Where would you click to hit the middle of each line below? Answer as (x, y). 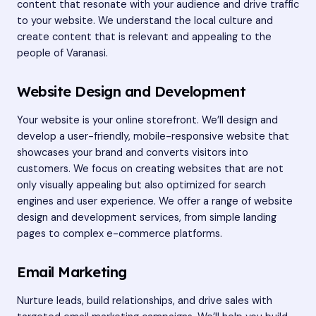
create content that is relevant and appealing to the (144, 37)
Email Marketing (72, 272)
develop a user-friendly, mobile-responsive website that (153, 136)
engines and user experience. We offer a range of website (155, 201)
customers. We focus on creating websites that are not (150, 169)
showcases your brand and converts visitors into (133, 152)
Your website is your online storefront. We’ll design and (147, 120)
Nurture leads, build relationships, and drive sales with (145, 301)
